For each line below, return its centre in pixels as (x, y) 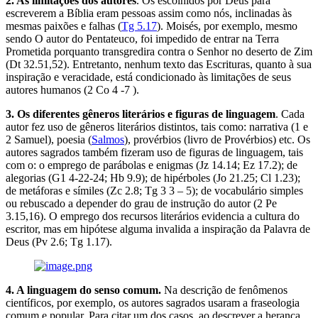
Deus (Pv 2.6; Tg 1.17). (59, 242)
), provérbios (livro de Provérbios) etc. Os (217, 140)
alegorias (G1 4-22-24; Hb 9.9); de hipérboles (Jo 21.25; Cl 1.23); (153, 178)
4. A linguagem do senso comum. (83, 290)
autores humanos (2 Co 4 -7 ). (72, 90)
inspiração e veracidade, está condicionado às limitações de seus (148, 77)
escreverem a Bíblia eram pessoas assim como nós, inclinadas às (149, 13)
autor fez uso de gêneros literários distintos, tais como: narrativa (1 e (157, 127)
